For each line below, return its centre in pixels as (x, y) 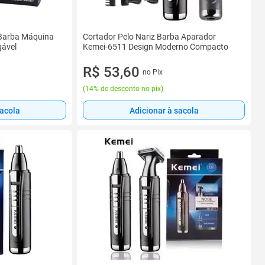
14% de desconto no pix (123, 89)
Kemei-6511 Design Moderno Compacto (156, 47)
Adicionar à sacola (164, 110)
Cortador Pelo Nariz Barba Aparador (149, 37)
